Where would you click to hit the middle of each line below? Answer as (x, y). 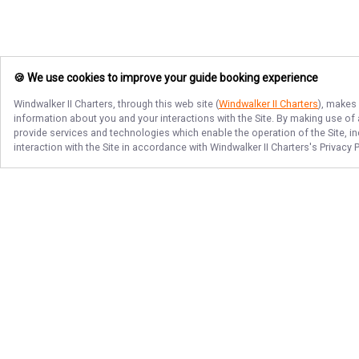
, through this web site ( (166, 104)
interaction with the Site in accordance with (112, 147)
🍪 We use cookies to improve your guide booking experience (166, 78)
